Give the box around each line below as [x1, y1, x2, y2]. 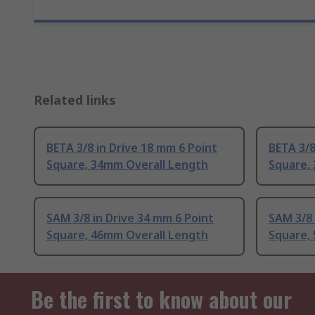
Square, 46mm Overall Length [46, 227, 208, 243]
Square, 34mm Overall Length [46, 157, 208, 173]
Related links [34, 91, 116, 109]
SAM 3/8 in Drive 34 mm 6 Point [46, 210, 214, 226]
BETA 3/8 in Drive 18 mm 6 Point [46, 140, 217, 156]
